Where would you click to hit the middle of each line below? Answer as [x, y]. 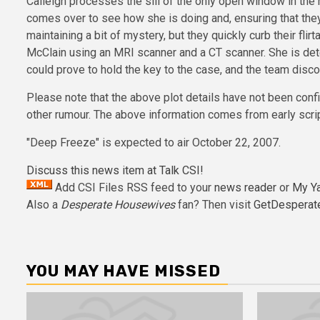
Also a [44, 204]
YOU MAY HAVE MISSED [124, 271]
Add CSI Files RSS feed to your [133, 187]
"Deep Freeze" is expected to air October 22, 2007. [154, 142]
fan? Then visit [214, 204]
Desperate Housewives [118, 204]
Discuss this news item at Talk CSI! [115, 170]
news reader [245, 187]
